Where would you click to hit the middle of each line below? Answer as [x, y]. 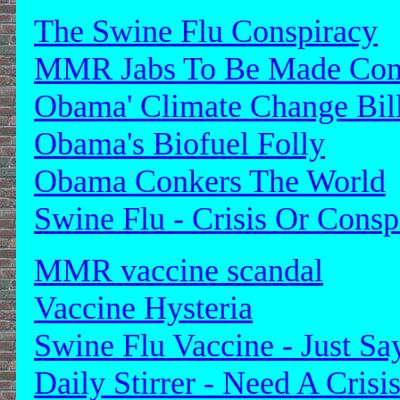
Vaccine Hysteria [143, 308]
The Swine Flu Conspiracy [206, 31]
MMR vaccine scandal [179, 271]
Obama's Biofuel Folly [179, 144]
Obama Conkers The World [210, 181]
